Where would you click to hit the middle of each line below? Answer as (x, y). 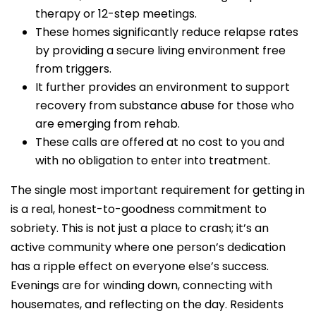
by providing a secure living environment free (160, 50)
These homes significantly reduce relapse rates (167, 32)
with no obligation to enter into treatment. (153, 160)
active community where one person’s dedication (148, 247)
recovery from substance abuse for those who (165, 105)
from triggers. (73, 68)
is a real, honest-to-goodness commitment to (139, 209)
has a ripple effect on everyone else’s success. (140, 266)
